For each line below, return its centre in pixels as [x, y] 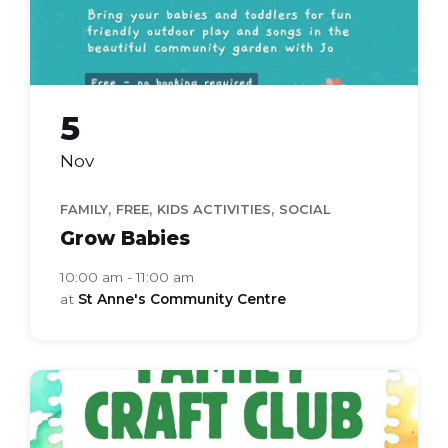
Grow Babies [125, 237]
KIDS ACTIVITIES [214, 209]
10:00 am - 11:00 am [127, 276]
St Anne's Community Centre [182, 298]
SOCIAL [304, 209]
